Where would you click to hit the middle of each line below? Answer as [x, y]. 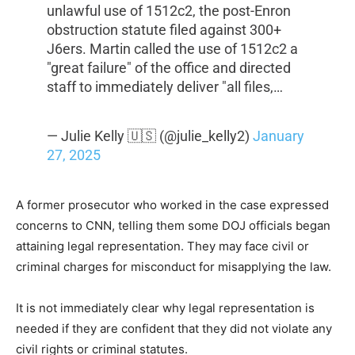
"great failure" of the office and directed [168, 68]
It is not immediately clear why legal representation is [165, 308]
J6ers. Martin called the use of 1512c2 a [172, 49]
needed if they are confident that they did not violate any [174, 329]
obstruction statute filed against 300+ [164, 30]
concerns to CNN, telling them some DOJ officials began [173, 226]
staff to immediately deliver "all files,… [164, 87]
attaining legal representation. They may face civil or [162, 246]
